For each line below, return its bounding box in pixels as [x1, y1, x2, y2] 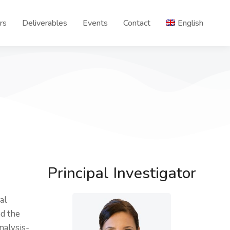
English [178, 17, 203, 29]
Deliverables [22, 17, 67, 29]
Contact [123, 17, 150, 29]
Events [83, 17, 108, 29]
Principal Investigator [47, 163, 196, 184]
